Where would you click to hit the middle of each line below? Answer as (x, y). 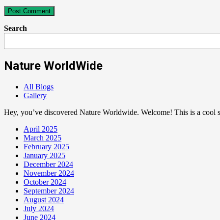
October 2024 (45, 182)
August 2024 (44, 200)
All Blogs (39, 87)
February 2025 (46, 147)
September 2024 (49, 191)
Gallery (35, 96)
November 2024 (49, 173)
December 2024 (48, 165)
